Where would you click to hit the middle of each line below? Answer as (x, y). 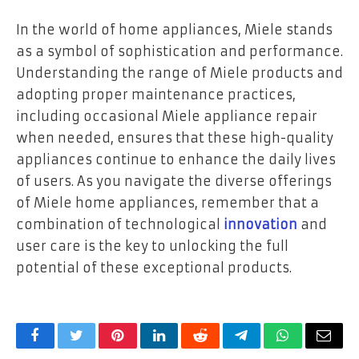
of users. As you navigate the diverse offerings (174, 182)
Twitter (96, 347)
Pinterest (142, 347)
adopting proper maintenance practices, (156, 95)
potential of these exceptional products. (154, 268)
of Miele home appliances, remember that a (167, 203)
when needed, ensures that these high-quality (175, 138)
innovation (260, 225)
